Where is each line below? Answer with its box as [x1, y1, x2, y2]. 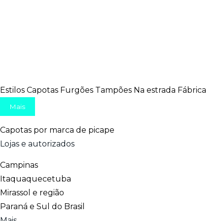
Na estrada [134, 85, 176, 95]
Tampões [95, 85, 132, 95]
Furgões [60, 85, 93, 95]
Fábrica [178, 85, 206, 95]
